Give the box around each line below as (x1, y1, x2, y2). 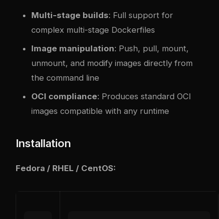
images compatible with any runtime (31, 106, 169, 116)
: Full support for (109, 10, 173, 20)
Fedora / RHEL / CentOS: (16, 163, 116, 173)
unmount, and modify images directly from (31, 58, 193, 68)
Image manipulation (31, 43, 114, 53)
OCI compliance (31, 91, 97, 101)
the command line (31, 72, 99, 83)
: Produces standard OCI (97, 91, 191, 101)
